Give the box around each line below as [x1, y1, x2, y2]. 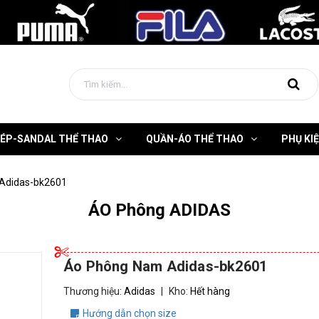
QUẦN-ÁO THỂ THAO [146, 133, 244, 145]
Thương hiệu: [63, 286, 124, 297]
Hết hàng [190, 286, 230, 297]
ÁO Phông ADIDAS [88, 200, 231, 220]
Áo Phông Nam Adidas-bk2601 [63, 258, 268, 275]
